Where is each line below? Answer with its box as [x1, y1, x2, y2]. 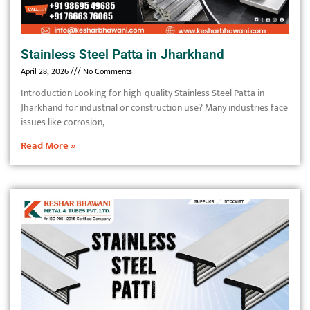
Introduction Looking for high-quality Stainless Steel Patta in [21, 85, 264, 101]
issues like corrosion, [21, 114, 104, 130]
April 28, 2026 [21, 64, 71, 78]
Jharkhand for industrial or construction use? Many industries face [21, 100, 288, 116]
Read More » [21, 137, 76, 154]
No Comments [81, 64, 132, 78]
